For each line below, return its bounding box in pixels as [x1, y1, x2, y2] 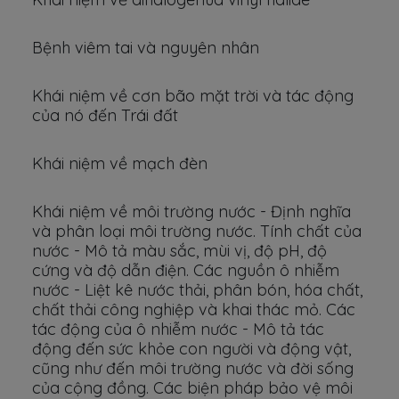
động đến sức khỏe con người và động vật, [32, 338, 351, 359]
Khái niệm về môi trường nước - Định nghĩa [32, 201, 351, 222]
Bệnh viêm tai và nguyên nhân [32, 37, 259, 58]
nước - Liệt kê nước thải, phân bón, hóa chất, [32, 280, 362, 300]
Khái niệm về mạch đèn [32, 153, 208, 174]
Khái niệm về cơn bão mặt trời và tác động [32, 85, 354, 106]
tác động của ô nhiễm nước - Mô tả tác [32, 319, 324, 339]
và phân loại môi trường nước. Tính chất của [32, 221, 362, 241]
